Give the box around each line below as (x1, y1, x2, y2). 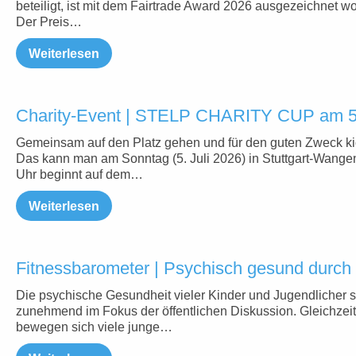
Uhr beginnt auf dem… (16, 168, 143, 181)
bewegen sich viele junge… (16, 320, 172, 334)
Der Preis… (16, 15, 82, 29)
